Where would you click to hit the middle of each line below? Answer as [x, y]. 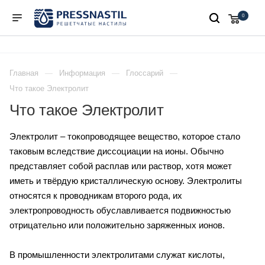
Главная [24, 73]
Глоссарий [145, 73]
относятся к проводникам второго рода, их [96, 196]
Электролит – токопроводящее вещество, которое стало [125, 137]
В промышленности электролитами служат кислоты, [117, 255]
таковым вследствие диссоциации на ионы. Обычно [117, 151]
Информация [82, 73]
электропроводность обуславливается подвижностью [120, 211]
